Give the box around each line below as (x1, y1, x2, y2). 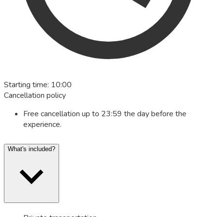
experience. (23, 119, 62, 130)
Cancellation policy (4, 90, 66, 101)
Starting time (4, 79, 47, 90)
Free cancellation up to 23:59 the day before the (23, 108, 186, 119)
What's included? (8, 145, 55, 153)
